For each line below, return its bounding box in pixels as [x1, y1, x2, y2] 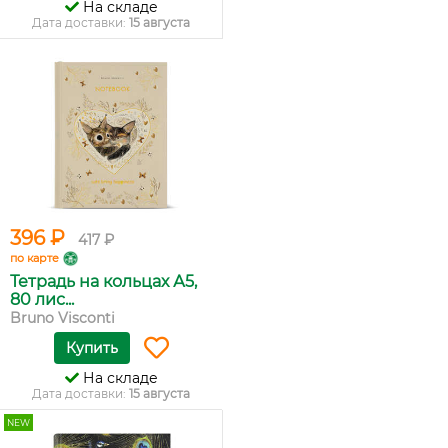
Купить [65, 339, 118, 357]
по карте [10, 251, 59, 265]
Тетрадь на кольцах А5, [10, 272, 197, 291]
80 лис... [10, 290, 74, 309]
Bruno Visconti [10, 309, 115, 327]
